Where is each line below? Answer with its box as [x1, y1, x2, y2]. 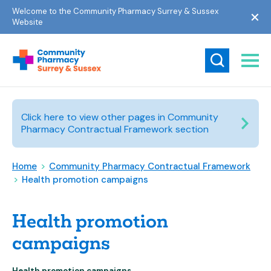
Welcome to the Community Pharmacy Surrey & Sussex [12, 6, 218, 16]
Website [12, 17, 43, 27]
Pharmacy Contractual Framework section [21, 123, 209, 135]
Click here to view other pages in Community [21, 111, 218, 123]
